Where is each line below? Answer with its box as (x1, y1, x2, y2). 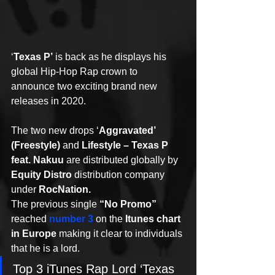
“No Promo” (99, 199, 157, 209)
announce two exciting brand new (11, 81, 160, 91)
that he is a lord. (11, 243, 80, 254)
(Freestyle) (11, 140, 60, 150)
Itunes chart (125, 214, 183, 224)
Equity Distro (11, 169, 72, 180)
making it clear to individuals (56, 228, 185, 239)
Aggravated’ (99, 125, 158, 136)
